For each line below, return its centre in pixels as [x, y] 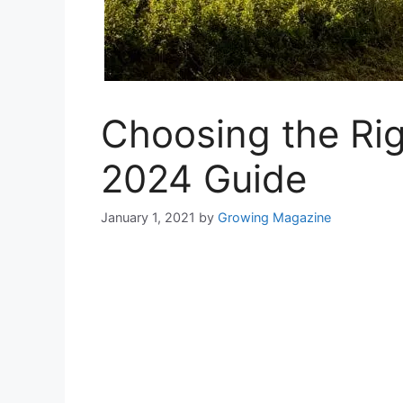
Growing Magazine [274, 218]
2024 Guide [204, 179]
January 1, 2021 [148, 218]
